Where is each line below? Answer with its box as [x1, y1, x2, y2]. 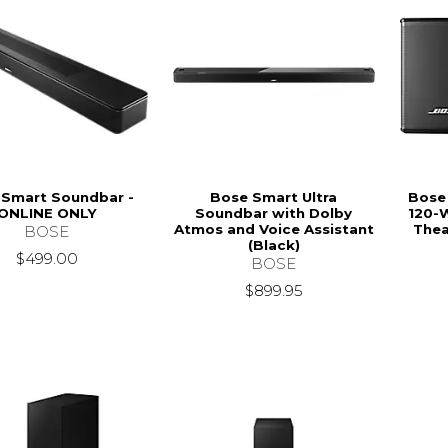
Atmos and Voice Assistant [173, 220, 374, 237]
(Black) [247, 236, 300, 253]
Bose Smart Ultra [210, 188, 338, 205]
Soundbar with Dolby [195, 204, 353, 221]
